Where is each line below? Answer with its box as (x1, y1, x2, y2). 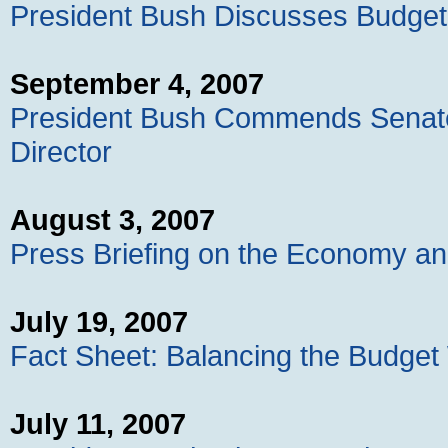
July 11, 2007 (10, 407, 186, 441)
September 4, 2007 (10, 67, 264, 101)
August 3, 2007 (10, 203, 215, 237)
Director (10, 135, 112, 169)
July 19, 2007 (10, 305, 188, 339)
